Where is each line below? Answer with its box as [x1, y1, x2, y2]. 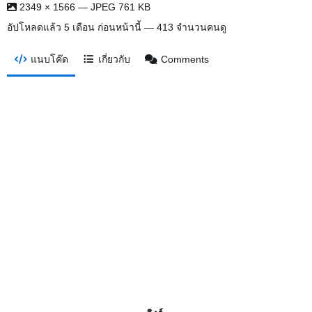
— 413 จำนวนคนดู [141, 22, 226, 33]
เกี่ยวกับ [98, 54, 131, 65]
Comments [160, 54, 209, 65]
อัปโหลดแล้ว [7, 22, 64, 33]
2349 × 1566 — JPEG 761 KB [17, 1, 150, 13]
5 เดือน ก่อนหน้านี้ [64, 22, 141, 33]
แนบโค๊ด [30, 54, 68, 65]
